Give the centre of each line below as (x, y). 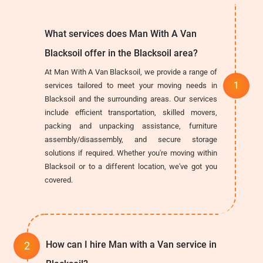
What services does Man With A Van (121, 33)
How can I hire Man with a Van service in (131, 244)
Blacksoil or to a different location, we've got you (131, 166)
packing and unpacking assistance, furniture (131, 126)
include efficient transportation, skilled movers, (131, 112)
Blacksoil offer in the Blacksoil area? (122, 53)
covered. (59, 180)
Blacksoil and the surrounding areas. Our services (131, 99)
